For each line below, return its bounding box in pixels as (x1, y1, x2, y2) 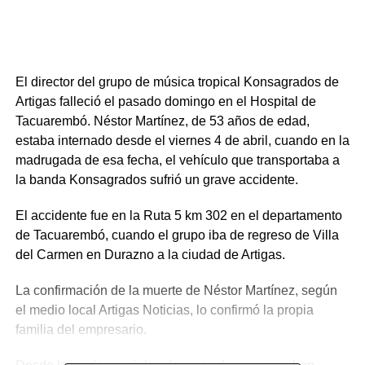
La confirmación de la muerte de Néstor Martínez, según (15, 284, 337, 298)
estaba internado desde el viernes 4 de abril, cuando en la (15, 134, 350, 148)
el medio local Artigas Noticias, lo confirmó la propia (15, 303, 314, 318)
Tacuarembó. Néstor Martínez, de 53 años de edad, (15, 114, 310, 129)
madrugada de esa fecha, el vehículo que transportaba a (15, 153, 340, 168)
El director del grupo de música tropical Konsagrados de (15, 75, 339, 90)
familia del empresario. (15, 323, 150, 337)
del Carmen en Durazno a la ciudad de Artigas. (15, 248, 285, 262)
